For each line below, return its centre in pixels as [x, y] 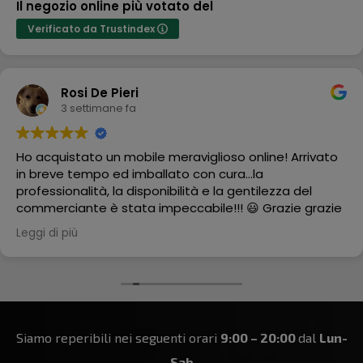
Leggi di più [47, 233]
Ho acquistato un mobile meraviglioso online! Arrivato [177, 156]
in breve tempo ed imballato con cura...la [140, 173]
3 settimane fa [98, 109]
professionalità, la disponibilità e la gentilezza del [164, 190]
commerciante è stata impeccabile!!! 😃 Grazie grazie [179, 207]
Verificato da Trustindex [92, 28]
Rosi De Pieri [100, 93]
